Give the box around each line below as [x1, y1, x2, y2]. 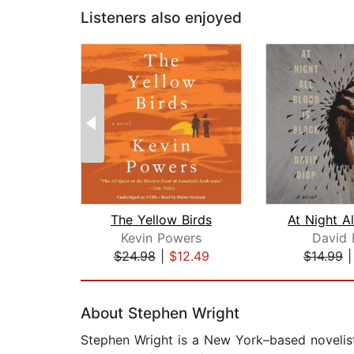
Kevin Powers [121, 230, 201, 247]
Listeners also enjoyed [81, 9, 242, 28]
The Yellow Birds [111, 212, 212, 228]
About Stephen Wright [81, 304, 239, 323]
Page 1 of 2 [80, 265, 150, 281]
